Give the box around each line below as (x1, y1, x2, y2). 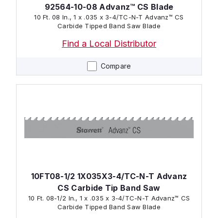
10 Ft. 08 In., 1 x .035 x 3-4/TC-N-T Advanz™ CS (34, 13, 184, 21)
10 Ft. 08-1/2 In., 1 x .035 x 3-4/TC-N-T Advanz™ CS (28, 194, 190, 202)
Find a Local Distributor (62, 38, 156, 49)
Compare (100, 61, 131, 70)
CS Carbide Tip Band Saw (57, 182, 161, 193)
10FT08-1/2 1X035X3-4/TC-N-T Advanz (31, 171, 187, 181)
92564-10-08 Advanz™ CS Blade (44, 1, 174, 12)
